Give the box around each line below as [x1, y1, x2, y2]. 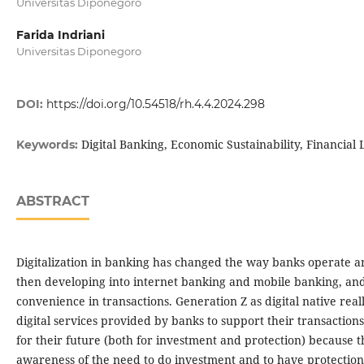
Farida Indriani [15, 28, 105, 43]
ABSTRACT [15, 193, 89, 210]
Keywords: [15, 137, 81, 153]
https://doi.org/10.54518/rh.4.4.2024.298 [45, 97, 265, 112]
